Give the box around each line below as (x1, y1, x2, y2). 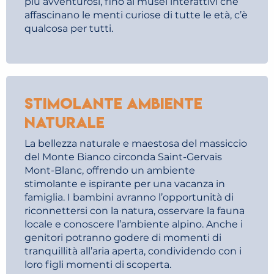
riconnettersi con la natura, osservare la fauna (24, 205, 245, 217)
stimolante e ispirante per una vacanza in (24, 178, 225, 190)
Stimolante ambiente (24, 94, 202, 113)
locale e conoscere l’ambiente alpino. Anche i (24, 218, 243, 230)
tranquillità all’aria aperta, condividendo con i (24, 245, 242, 257)
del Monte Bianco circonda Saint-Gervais (24, 151, 222, 163)
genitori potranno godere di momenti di (24, 232, 221, 243)
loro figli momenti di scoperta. (24, 259, 171, 270)
